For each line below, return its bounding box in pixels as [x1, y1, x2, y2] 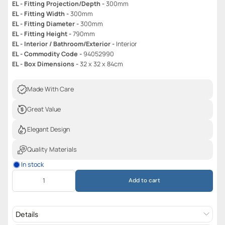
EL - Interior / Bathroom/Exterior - [12, 39, 116, 48]
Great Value [27, 104, 61, 114]
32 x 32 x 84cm [80, 59, 123, 68]
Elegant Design [27, 125, 70, 134]
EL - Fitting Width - [12, 9, 70, 18]
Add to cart [128, 176, 160, 184]
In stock [21, 160, 44, 169]
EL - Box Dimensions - [12, 59, 80, 68]
